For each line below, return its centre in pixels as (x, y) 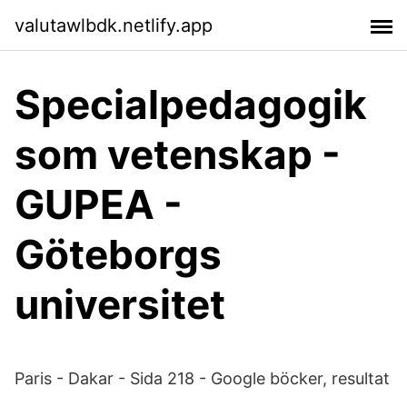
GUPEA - (99, 204)
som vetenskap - (178, 154)
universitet (120, 304)
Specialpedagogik (191, 104)
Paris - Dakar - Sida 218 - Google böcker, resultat (202, 378)
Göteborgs (118, 254)
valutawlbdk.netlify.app (114, 25)
